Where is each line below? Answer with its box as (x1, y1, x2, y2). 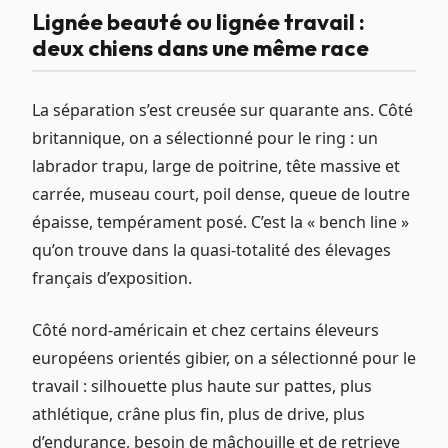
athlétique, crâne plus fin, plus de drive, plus (32, 403, 365, 426)
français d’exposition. (32, 267, 192, 290)
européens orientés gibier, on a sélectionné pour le (32, 347, 416, 370)
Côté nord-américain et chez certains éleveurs (32, 319, 379, 342)
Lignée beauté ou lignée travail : (32, 7, 365, 36)
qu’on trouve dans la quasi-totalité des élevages (32, 239, 391, 262)
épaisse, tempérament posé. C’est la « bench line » (32, 211, 409, 234)
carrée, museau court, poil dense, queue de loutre (32, 183, 410, 206)
